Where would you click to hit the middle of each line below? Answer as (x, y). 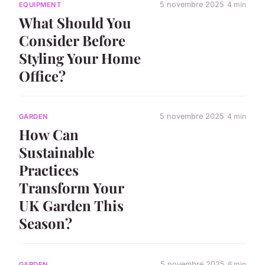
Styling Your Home (80, 58)
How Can (49, 135)
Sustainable (57, 152)
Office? (42, 76)
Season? (46, 223)
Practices (49, 170)
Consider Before (72, 40)
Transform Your (71, 188)
